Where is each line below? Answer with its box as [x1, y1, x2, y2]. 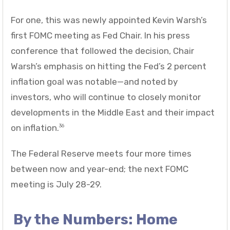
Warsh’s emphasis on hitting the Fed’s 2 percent [11, 61, 206, 71]
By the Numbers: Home [13, 210, 178, 228]
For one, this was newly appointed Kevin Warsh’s [11, 14, 207, 25]
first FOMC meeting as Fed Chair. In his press [11, 30, 190, 41]
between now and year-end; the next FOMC [11, 163, 188, 174]
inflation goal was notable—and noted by [11, 76, 178, 87]
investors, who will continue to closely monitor [11, 91, 201, 102]
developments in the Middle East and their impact [11, 107, 215, 118]
